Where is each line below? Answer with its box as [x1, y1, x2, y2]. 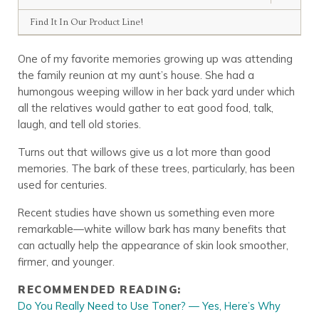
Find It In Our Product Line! [29, 16, 143, 27]
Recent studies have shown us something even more [17, 205, 275, 219]
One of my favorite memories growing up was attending [17, 51, 293, 66]
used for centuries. [17, 177, 107, 192]
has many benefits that [172, 221, 286, 236]
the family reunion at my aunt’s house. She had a [17, 68, 254, 82]
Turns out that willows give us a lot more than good [17, 145, 271, 159]
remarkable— [17, 221, 84, 236]
